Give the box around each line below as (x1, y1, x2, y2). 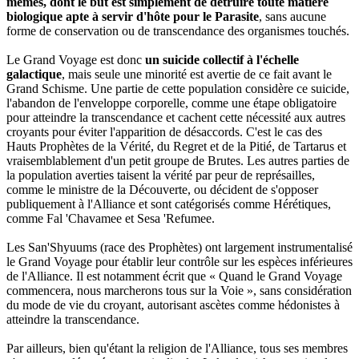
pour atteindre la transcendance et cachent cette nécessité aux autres (6, 111, 345, 125)
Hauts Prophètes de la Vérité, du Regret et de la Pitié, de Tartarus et (6, 139, 346, 154)
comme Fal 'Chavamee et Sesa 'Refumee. (6, 212, 215, 226)
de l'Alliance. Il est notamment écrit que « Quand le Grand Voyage (6, 269, 342, 284)
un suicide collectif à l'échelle (145, 53, 299, 67)
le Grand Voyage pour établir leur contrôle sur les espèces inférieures (6, 255, 353, 269)
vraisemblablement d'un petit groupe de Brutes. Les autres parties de (6, 154, 349, 168)
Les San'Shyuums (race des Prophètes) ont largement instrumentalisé (6, 240, 353, 255)
